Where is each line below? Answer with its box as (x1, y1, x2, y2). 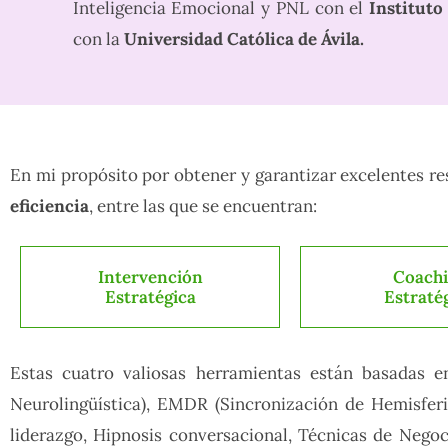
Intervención (97, 266, 203, 289)
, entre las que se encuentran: (89, 195, 317, 218)
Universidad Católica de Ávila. (123, 28, 364, 51)
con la (72, 28, 124, 51)
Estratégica (104, 286, 196, 309)
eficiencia (10, 195, 89, 218)
